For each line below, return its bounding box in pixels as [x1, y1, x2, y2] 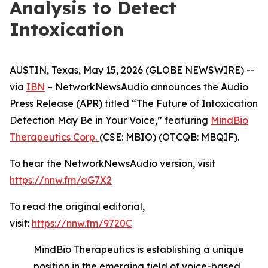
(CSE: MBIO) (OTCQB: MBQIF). [99, 131, 239, 143]
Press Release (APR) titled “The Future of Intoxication [10, 98, 258, 109]
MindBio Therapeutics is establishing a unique [33, 243, 244, 255]
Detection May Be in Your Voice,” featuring [10, 114, 211, 126]
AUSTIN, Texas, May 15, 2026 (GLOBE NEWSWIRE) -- [10, 64, 255, 76]
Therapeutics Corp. [10, 131, 99, 143]
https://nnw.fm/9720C [32, 217, 132, 229]
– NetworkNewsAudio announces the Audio [45, 81, 248, 93]
